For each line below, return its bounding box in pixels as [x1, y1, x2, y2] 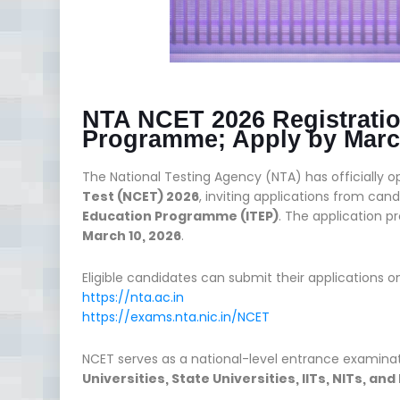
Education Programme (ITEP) [82, 206, 279, 225]
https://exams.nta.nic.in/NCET [82, 307, 270, 326]
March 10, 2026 [82, 226, 181, 245]
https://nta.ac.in [82, 287, 184, 306]
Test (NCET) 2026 [82, 187, 199, 205]
